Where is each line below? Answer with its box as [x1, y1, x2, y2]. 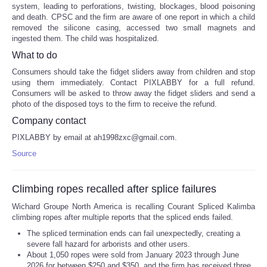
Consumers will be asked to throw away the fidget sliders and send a [12, 88, 255, 98]
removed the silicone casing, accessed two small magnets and [12, 23, 255, 32]
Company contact [12, 115, 86, 126]
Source [12, 148, 36, 158]
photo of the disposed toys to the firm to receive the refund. [12, 99, 217, 108]
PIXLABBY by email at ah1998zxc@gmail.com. [12, 132, 177, 142]
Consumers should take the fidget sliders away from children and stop [12, 67, 255, 76]
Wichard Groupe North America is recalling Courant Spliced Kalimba [12, 201, 255, 211]
